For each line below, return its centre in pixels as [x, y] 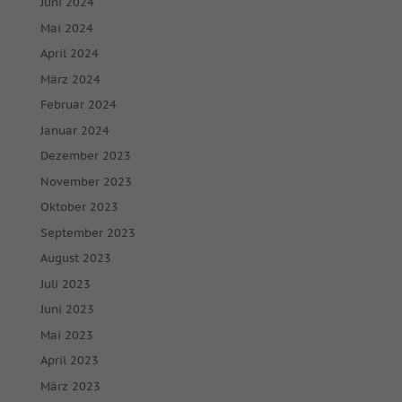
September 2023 [87, 232]
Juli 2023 [65, 284]
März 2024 [70, 79]
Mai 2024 [66, 28]
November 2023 [86, 181]
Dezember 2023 [85, 156]
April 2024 [69, 53]
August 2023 [75, 258]
